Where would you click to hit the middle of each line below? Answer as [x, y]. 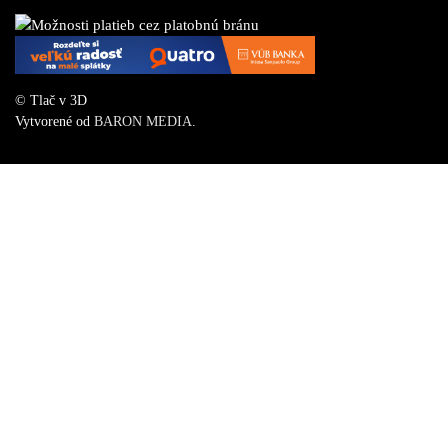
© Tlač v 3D [51, 101]
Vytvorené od [54, 122]
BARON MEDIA [143, 122]
